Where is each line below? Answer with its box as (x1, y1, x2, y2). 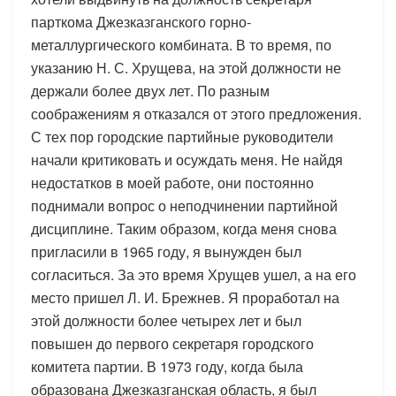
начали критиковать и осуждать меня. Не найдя (31, 148, 343, 170)
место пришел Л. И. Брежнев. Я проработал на (31, 286, 339, 308)
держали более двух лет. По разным (31, 80, 270, 101)
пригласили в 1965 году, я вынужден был (31, 240, 301, 262)
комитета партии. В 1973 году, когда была (31, 355, 303, 377)
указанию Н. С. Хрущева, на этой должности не (31, 57, 341, 78)
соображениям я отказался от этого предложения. (31, 103, 362, 124)
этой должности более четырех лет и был (31, 309, 301, 331)
